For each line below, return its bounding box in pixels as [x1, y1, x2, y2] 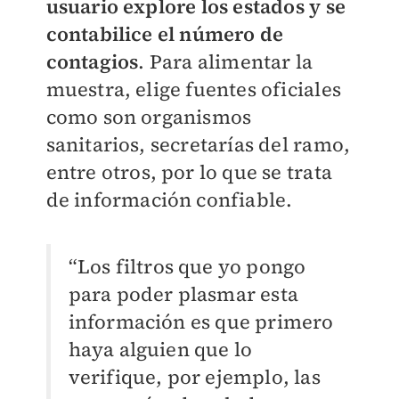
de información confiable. [45, 186, 293, 214]
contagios [45, 48, 139, 76]
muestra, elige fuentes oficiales [45, 76, 341, 103]
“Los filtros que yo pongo [68, 253, 306, 281]
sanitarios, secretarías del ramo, [45, 131, 351, 159]
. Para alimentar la [138, 48, 313, 76]
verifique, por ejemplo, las [68, 363, 321, 391]
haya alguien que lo [68, 336, 253, 363]
